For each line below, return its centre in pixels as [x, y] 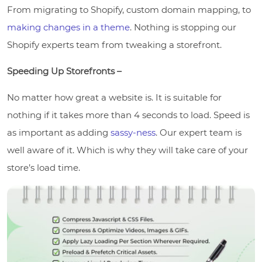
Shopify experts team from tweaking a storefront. [114, 44]
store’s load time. [44, 167]
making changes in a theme [68, 27]
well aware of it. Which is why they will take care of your [127, 150]
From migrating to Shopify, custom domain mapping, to [129, 9]
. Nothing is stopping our [183, 27]
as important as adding [59, 132]
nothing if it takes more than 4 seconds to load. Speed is [128, 115]
